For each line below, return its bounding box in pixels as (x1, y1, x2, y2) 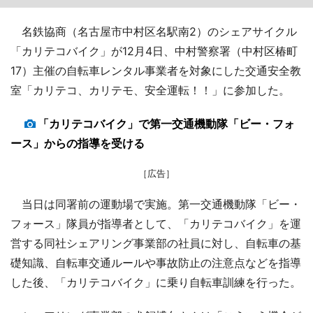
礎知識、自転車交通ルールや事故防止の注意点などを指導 (10, 255, 301, 270)
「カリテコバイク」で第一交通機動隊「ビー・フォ (38, 116, 295, 131)
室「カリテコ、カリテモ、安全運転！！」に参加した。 (10, 82, 290, 97)
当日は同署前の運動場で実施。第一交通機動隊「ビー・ (10, 196, 301, 211)
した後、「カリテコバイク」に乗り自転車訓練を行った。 (10, 275, 301, 289)
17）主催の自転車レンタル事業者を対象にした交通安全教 (10, 63, 301, 78)
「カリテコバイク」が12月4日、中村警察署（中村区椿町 (10, 43, 298, 58)
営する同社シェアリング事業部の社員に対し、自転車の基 (10, 235, 301, 250)
